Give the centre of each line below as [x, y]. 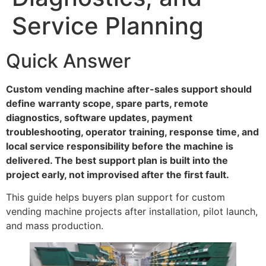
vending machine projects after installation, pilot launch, [132, 212]
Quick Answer [68, 61]
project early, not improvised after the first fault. [118, 175]
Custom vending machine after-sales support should [129, 89]
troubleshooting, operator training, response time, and [132, 132]
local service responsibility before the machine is [120, 146]
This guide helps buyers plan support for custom [115, 197]
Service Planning [108, 26]
